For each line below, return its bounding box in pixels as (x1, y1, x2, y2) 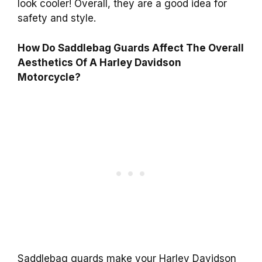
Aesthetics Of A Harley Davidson (18, 56, 181, 68)
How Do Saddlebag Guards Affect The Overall (18, 42, 244, 54)
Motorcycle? (18, 71, 81, 83)
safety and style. (18, 12, 96, 25)
